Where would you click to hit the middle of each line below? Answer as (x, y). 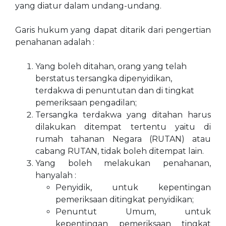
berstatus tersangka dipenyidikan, (104, 78)
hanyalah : (56, 175)
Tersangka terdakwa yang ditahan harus (123, 115)
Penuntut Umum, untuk (133, 212)
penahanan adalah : (55, 42)
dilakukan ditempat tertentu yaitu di (123, 127)
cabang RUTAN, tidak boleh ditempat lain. (120, 151)
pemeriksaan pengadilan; (86, 103)
